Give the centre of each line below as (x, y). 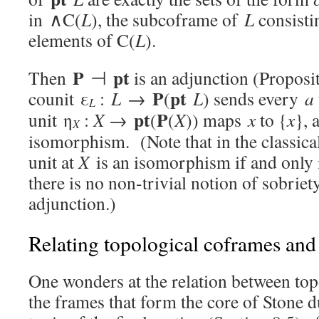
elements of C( (82, 40)
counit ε (59, 98)
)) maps (217, 120)
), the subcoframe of (168, 19)
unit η (51, 120)
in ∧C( (55, 19)
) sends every (254, 98)
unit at (53, 162)
